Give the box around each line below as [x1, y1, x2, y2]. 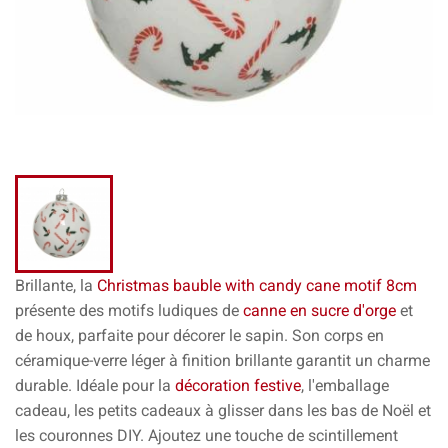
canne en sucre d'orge [243, 301, 396, 320]
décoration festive [175, 376, 301, 395]
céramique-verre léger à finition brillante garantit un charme [15, 351, 430, 370]
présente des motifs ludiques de [15, 301, 243, 320]
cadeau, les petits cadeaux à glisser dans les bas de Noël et [15, 401, 431, 420]
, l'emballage [301, 376, 389, 395]
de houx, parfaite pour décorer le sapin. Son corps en [15, 326, 384, 345]
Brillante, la [15, 276, 97, 295]
